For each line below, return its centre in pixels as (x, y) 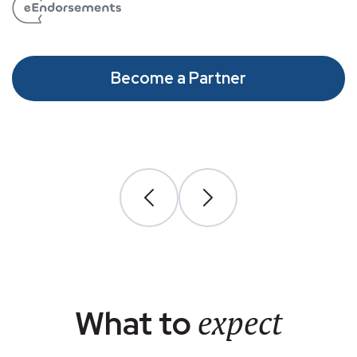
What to (136, 323)
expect (240, 322)
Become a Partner (178, 78)
